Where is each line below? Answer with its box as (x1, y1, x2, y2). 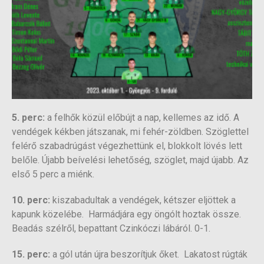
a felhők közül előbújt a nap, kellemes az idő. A (47, 112, 239, 124)
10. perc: (12, 194, 50, 206)
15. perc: (12, 249, 50, 260)
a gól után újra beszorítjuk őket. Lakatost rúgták (50, 249, 247, 260)
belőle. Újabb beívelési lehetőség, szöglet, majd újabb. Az (12, 154, 249, 166)
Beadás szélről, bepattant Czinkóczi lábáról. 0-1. (12, 223, 210, 235)
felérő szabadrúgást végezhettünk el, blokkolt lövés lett (12, 140, 242, 152)
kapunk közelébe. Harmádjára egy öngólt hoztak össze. (12, 209, 241, 220)
